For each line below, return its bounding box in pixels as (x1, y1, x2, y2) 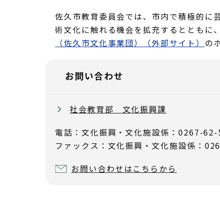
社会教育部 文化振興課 (70, 103, 167, 115)
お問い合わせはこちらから (71, 163, 177, 174)
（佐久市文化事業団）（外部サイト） (55, 37, 205, 49)
